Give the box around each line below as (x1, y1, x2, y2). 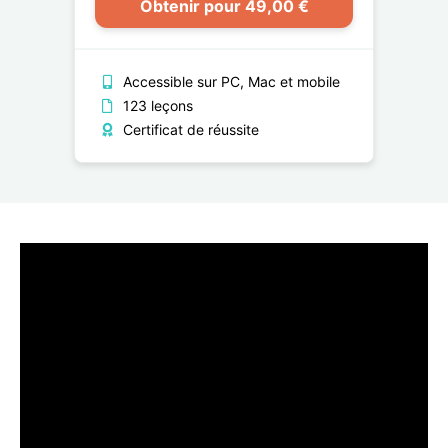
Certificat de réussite (119, 120, 259, 138)
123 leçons (119, 96, 193, 114)
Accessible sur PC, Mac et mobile (119, 72, 340, 90)
